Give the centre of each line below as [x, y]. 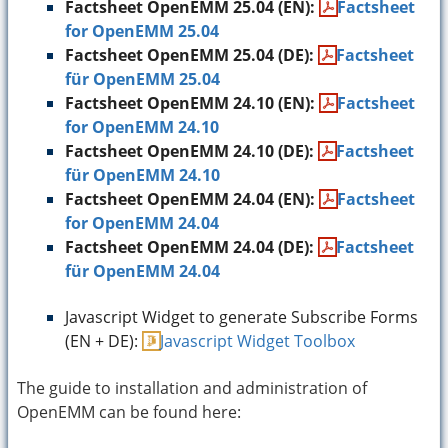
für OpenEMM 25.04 [142, 79]
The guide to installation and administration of [192, 387]
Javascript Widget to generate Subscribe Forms [241, 317]
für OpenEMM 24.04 [142, 271]
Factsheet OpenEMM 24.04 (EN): [192, 199]
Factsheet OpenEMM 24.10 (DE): [191, 151]
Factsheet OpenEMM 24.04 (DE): [191, 247]
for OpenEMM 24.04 [142, 223]
